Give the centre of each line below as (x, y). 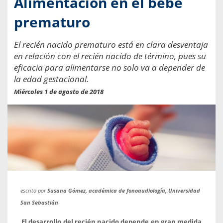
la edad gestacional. (51, 79)
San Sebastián (40, 202)
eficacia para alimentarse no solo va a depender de (110, 67)
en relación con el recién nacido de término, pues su (110, 56)
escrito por (34, 190)
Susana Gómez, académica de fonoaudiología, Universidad (124, 190)
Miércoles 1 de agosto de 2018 (59, 91)
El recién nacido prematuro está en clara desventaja (111, 44)
